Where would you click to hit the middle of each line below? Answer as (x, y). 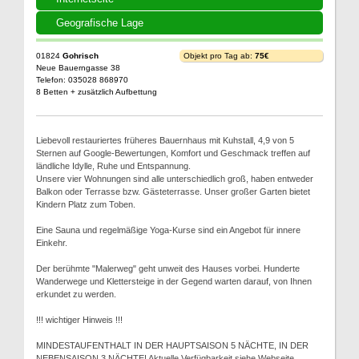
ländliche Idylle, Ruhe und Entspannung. (113, 166)
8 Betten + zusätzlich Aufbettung (97, 92)
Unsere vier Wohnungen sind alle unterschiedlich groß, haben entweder (175, 179)
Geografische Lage (100, 23)
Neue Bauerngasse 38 (78, 68)
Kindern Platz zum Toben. (86, 204)
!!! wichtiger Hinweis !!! (79, 320)
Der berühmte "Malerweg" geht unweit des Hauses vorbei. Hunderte (168, 268)
